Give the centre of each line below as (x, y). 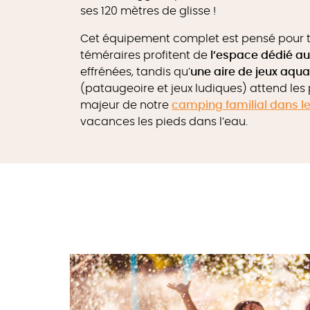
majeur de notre (126, 105)
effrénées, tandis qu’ (135, 72)
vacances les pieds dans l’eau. (164, 122)
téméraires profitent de (145, 55)
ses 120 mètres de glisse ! (148, 11)
